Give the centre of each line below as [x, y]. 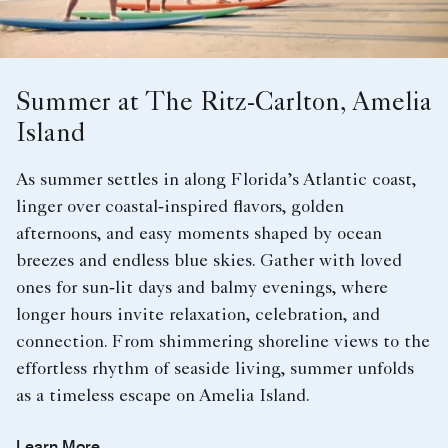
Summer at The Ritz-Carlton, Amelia [224, 105]
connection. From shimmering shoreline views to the [223, 343]
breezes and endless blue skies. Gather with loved [209, 262]
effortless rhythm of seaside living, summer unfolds [215, 370]
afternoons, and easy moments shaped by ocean [199, 235]
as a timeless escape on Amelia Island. [163, 397]
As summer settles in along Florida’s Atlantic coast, [216, 181]
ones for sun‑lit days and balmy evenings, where [202, 289]
